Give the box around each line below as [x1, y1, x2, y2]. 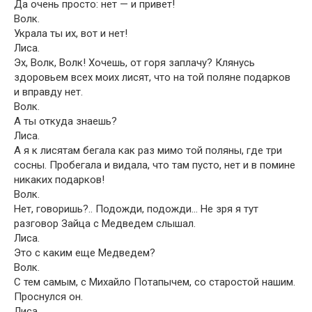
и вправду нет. [14, 86, 83, 98]
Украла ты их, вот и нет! [14, 27, 127, 40]
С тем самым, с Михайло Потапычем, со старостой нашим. [14, 276, 295, 288]
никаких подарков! [14, 173, 104, 186]
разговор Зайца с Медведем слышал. [14, 217, 196, 230]
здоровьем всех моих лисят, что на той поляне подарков [14, 71, 290, 84]
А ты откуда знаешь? [14, 115, 117, 127]
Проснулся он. [14, 290, 83, 303]
